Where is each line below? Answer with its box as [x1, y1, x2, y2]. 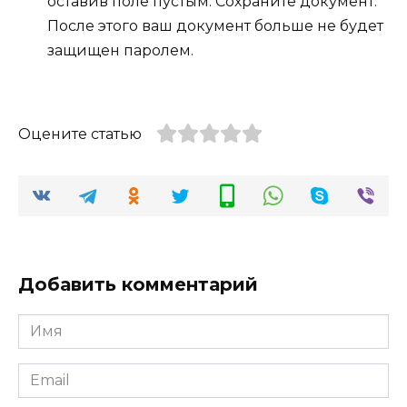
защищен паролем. [47, 41, 194, 59]
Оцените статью [18, 124, 142, 143]
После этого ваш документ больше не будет [47, 16, 383, 35]
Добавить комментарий [18, 273, 258, 296]
